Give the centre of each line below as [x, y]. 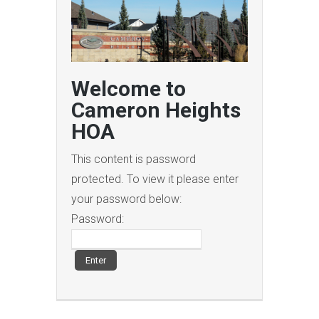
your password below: [126, 199]
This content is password [134, 159]
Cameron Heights [156, 110]
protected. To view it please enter [155, 179]
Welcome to [129, 88]
